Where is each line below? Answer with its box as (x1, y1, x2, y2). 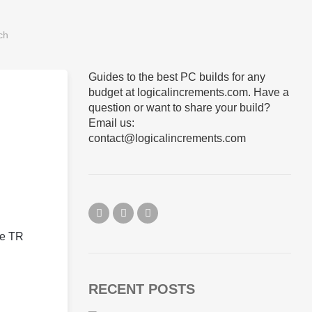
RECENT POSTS (88, 281, 195, 297)
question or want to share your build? (88, 102, 270, 114)
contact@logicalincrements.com (88, 132, 246, 144)
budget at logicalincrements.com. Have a (88, 86, 289, 98)
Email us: (88, 117, 134, 129)
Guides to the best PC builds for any (88, 71, 265, 83)
